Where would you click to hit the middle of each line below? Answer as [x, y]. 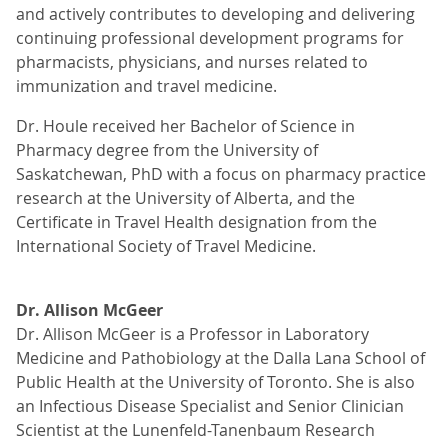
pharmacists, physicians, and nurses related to [192, 62]
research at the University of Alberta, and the [185, 198]
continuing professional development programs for [210, 38]
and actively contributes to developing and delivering [215, 14]
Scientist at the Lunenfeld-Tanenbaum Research [195, 430]
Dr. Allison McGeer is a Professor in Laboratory [192, 334]
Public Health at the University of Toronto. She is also [215, 382]
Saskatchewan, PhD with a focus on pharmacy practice [221, 174]
